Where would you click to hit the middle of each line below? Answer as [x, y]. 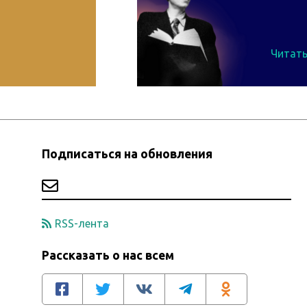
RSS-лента [82, 223]
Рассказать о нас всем [108, 255]
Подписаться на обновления [127, 154]
